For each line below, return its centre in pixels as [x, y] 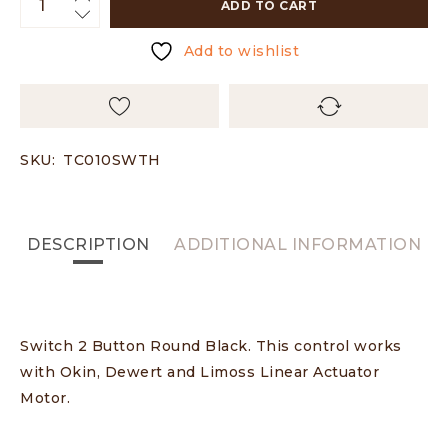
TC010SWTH [112, 160]
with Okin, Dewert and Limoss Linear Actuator [199, 372]
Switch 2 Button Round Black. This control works [211, 346]
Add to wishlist [241, 51]
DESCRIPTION [88, 245]
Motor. [45, 398]
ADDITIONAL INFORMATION [297, 245]
